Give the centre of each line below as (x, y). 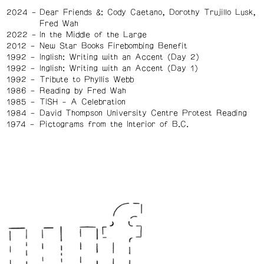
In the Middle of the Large (93, 35)
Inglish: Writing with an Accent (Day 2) (119, 57)
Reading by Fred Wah (82, 91)
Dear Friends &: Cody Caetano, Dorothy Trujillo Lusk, (147, 12)
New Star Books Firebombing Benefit (113, 46)
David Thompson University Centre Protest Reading (143, 113)
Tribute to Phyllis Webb (86, 80)
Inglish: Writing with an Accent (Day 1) (118, 68)
